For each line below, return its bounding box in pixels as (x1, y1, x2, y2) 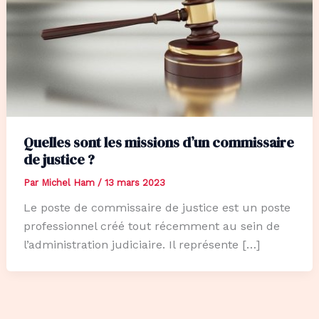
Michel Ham (41, 177, 98, 189)
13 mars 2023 (104, 177, 165, 189)
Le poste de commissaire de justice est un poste (23, 201, 291, 215)
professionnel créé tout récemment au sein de (23, 219, 280, 234)
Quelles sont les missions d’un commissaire (23, 132, 294, 153)
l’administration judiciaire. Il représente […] (23, 238, 260, 252)
